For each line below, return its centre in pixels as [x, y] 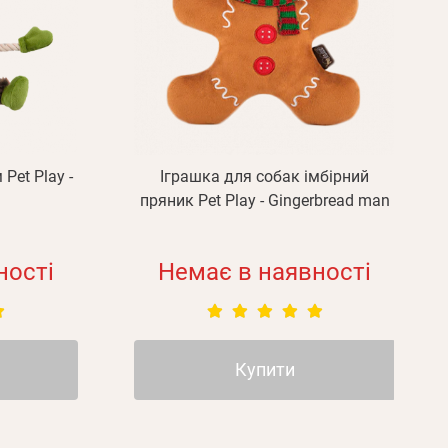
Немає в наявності [265, 272]
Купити [264, 369]
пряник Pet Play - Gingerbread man [264, 200]
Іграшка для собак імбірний [265, 176]
